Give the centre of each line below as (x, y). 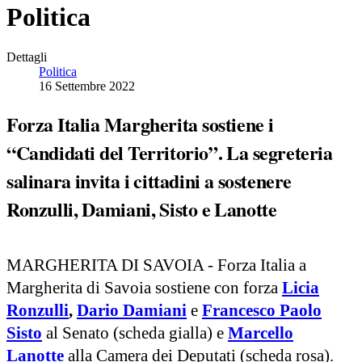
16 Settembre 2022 (87, 86)
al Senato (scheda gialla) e (135, 333)
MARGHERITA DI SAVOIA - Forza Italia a (156, 265)
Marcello (261, 333)
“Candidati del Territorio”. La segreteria (170, 152)
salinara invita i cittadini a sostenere (149, 180)
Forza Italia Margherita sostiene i (140, 124)
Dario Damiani (132, 310)
